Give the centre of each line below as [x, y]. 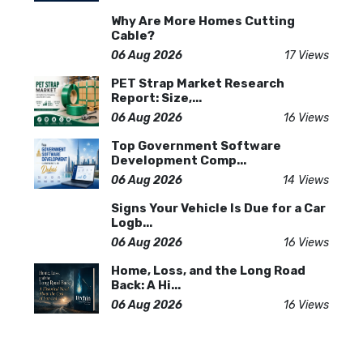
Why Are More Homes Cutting [203, 21]
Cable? [133, 35]
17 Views [307, 55]
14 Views [306, 180]
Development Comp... [179, 160]
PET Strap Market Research [198, 83]
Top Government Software [196, 145]
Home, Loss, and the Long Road [208, 270]
